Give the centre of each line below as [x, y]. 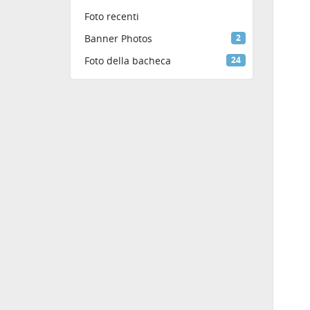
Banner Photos [118, 39]
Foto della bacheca [128, 61]
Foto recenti [112, 17]
